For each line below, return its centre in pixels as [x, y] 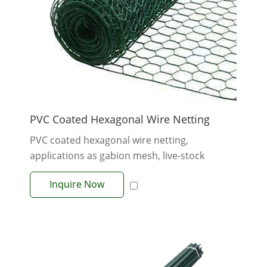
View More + [133, 201]
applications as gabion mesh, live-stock [117, 156]
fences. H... [54, 171]
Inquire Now [77, 184]
